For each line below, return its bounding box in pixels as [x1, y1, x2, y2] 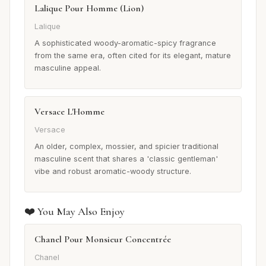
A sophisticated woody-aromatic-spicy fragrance [34, 38, 216, 47]
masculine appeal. [34, 63, 101, 72]
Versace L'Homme [34, 105, 104, 118]
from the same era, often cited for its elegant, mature [34, 50, 231, 60]
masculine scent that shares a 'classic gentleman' [34, 154, 218, 163]
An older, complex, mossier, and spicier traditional [34, 141, 218, 151]
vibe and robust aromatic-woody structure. [34, 166, 191, 176]
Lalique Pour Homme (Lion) [34, 2, 144, 14]
